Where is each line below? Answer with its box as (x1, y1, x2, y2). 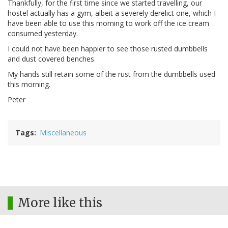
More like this (18, 195, 102, 211)
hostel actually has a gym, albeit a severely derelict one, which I (8, 8, 216, 18)
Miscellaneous (40, 128, 87, 138)
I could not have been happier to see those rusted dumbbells (8, 44, 208, 54)
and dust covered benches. (8, 54, 96, 64)
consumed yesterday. (8, 28, 78, 39)
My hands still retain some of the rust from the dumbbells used (8, 69, 215, 79)
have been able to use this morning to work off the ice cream (8, 18, 209, 28)
